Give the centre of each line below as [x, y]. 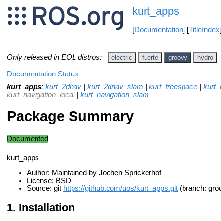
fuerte [150, 57]
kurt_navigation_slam [115, 94]
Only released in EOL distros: [54, 57]
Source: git [45, 189]
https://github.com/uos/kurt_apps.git [120, 189]
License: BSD [49, 181]
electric [122, 57]
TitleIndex [204, 30]
